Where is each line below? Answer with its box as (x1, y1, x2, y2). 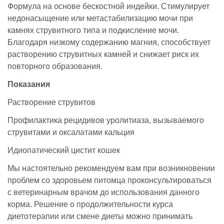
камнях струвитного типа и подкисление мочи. (7, 25, 179, 34)
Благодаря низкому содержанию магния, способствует (7, 37, 210, 46)
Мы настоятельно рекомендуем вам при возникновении (7, 163, 215, 172)
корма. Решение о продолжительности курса (7, 199, 173, 208)
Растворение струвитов (7, 97, 95, 106)
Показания (7, 79, 50, 88)
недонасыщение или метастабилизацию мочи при (7, 13, 193, 22)
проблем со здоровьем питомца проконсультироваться (7, 175, 211, 184)
